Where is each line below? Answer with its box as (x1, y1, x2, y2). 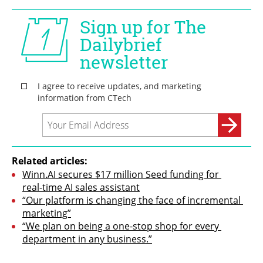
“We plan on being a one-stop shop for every (22, 219, 219, 232)
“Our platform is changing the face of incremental (22, 193, 241, 207)
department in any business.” (22, 232, 152, 245)
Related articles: (12, 154, 87, 167)
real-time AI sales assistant (22, 180, 140, 194)
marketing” (22, 206, 71, 220)
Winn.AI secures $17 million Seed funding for (22, 167, 219, 181)
